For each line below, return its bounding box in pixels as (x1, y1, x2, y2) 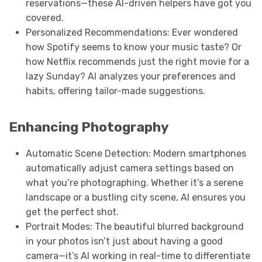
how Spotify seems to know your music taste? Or (25, 42, 242, 53)
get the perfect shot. (25, 206, 119, 218)
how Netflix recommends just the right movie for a (25, 56, 249, 68)
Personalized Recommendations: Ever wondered (25, 27, 238, 39)
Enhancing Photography (9, 119, 169, 136)
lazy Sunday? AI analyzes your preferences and (25, 71, 236, 82)
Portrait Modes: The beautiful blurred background (25, 221, 244, 233)
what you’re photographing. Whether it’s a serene (25, 177, 243, 189)
